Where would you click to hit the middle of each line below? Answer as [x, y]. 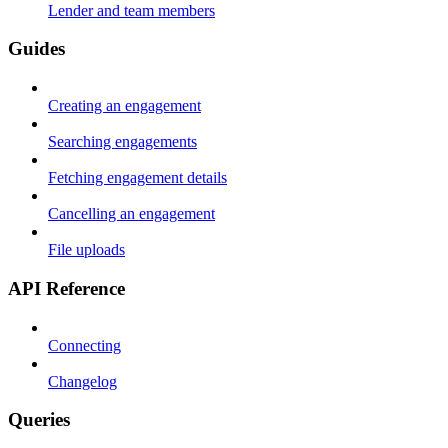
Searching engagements [122, 142]
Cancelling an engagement [131, 214]
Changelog [82, 381]
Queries [39, 420]
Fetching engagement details [137, 178]
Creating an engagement [124, 106]
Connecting [84, 345]
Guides [36, 49]
